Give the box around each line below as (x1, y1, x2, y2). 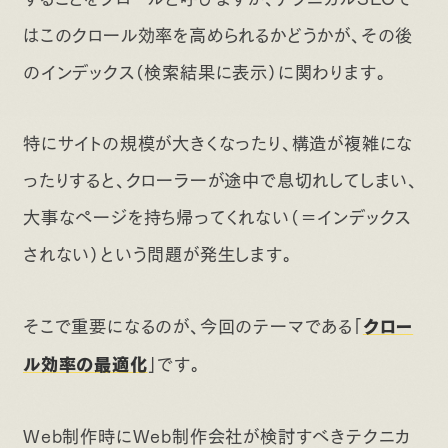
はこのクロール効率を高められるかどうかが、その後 (22, 19, 414, 46)
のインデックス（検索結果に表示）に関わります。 (22, 56, 387, 83)
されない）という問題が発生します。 (22, 239, 293, 266)
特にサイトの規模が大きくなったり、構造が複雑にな (22, 128, 414, 155)
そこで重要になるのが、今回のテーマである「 (22, 310, 363, 337)
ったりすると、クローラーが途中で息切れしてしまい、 (22, 165, 418, 192)
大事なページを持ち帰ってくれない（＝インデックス (22, 202, 412, 229)
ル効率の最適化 (22, 349, 148, 376)
